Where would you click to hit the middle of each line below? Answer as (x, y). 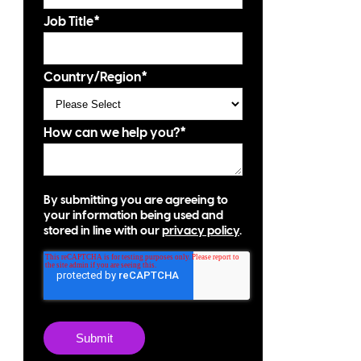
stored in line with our (103, 232)
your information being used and (133, 216)
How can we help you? (112, 134)
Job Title (68, 23)
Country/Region (92, 78)
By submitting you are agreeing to (136, 201)
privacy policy (201, 232)
